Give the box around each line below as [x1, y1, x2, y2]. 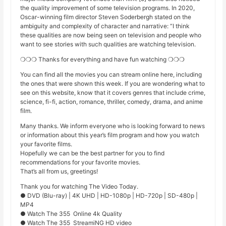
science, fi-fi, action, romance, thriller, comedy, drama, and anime [20, 98, 203, 106]
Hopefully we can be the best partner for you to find [20, 149, 165, 157]
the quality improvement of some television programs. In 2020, [20, 4, 195, 12]
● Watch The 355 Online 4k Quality [20, 210, 123, 218]
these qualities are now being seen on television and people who [20, 31, 202, 39]
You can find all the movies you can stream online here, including [20, 71, 202, 79]
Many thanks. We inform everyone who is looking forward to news [20, 122, 205, 130]
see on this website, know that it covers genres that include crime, [20, 89, 206, 97]
